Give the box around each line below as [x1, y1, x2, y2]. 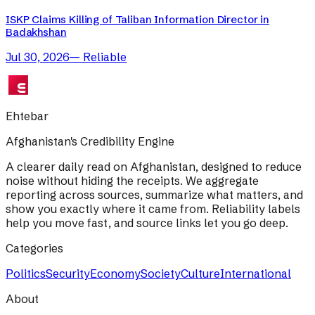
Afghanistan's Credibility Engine [6, 134, 174, 148]
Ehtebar [6, 108, 49, 123]
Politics [6, 266, 46, 281]
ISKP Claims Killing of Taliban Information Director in [6, 12, 269, 26]
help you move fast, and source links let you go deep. [6, 215, 288, 230]
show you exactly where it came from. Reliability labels [6, 201, 300, 216]
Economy [90, 266, 141, 281]
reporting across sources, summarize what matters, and [6, 187, 303, 202]
